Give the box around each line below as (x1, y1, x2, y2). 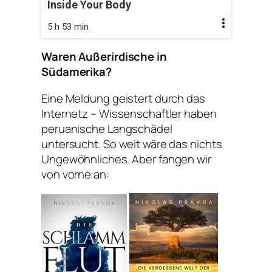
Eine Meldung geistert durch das (41, 90, 205, 106)
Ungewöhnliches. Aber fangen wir (41, 151, 211, 167)
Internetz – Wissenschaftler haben (41, 105, 217, 121)
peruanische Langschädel (41, 120, 172, 137)
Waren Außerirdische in (41, 49, 167, 65)
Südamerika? (41, 64, 112, 80)
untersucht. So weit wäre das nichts (41, 135, 222, 152)
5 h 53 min (47, 21, 89, 32)
